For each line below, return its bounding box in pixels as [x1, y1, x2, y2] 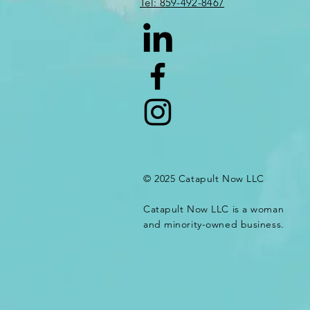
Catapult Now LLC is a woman [143, 203, 284, 215]
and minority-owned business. [143, 218, 284, 230]
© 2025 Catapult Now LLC [143, 172, 268, 185]
